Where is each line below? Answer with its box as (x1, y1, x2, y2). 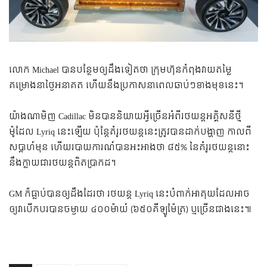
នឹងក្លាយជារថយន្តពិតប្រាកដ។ (9, 155, 116, 170)
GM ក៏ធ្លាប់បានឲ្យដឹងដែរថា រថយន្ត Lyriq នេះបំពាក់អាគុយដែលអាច (9, 186, 250, 201)
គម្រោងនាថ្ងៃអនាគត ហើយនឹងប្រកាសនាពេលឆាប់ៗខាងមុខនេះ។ (9, 77, 244, 93)
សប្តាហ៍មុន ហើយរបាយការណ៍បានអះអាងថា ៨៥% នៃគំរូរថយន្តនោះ (9, 139, 250, 155)
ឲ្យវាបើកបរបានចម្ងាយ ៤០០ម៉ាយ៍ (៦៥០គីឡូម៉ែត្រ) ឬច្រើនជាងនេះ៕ (9, 201, 252, 217)
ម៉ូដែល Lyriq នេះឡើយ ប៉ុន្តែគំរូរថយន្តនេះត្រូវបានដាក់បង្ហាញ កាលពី (9, 124, 252, 139)
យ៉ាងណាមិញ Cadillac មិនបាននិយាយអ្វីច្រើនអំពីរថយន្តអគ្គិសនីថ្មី (9, 108, 241, 124)
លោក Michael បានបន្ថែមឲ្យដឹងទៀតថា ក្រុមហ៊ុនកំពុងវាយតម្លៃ (9, 62, 232, 77)
